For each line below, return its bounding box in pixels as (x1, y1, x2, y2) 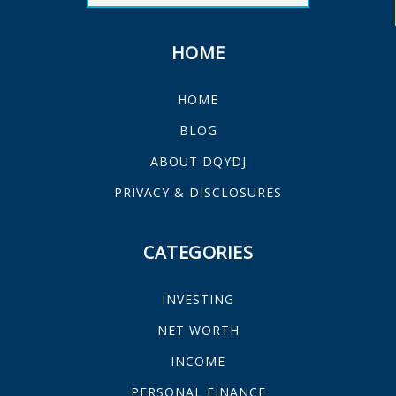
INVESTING (162, 291, 234, 308)
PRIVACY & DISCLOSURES (114, 184, 282, 201)
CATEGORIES (143, 240, 253, 264)
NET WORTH (156, 322, 240, 339)
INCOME (171, 353, 225, 369)
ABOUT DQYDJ (149, 153, 247, 170)
